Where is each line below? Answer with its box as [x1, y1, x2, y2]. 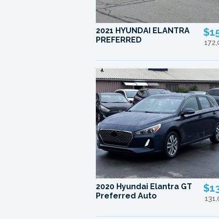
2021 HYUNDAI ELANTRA [96, 26, 190, 36]
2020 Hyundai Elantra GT [96, 181, 193, 191]
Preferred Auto [96, 191, 157, 200]
